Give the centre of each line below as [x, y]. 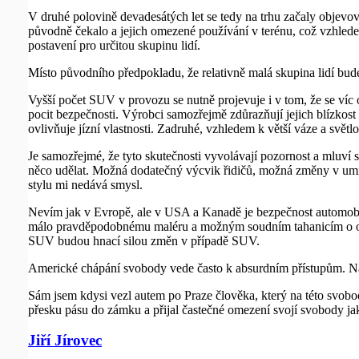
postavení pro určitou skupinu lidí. [114, 45]
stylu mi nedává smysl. [85, 184]
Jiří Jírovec [65, 341]
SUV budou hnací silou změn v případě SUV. [144, 240]
